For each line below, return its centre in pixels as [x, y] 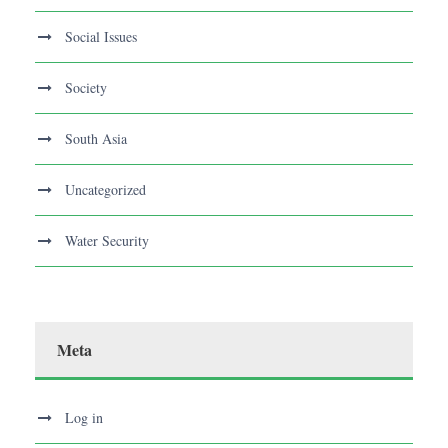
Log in [84, 418]
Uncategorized [105, 190]
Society [86, 88]
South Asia [96, 139]
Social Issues [101, 37]
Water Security [107, 241]
